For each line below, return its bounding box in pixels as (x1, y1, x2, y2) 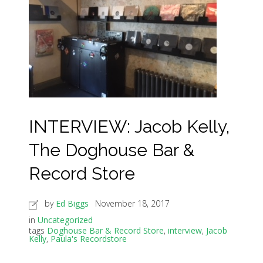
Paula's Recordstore (50, 233, 127, 244)
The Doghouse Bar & (29, 140, 194, 160)
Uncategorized (38, 214, 93, 225)
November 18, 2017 (95, 198, 170, 209)
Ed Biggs (56, 198, 89, 209)
